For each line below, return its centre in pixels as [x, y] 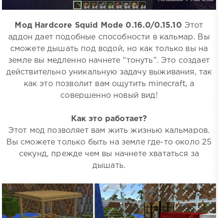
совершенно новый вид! [109, 96]
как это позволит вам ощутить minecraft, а [109, 84]
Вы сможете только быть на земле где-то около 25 [109, 142]
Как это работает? [109, 119]
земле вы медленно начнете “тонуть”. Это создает [109, 61]
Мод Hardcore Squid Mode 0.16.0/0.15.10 [98, 26]
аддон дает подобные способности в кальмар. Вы [109, 37]
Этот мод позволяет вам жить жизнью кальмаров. [109, 131]
